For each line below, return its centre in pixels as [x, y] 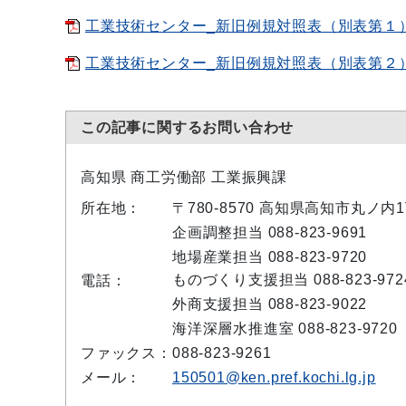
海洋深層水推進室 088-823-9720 [285, 329]
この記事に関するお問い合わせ [188, 127]
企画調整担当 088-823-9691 [270, 232]
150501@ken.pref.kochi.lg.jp [274, 377]
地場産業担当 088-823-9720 [270, 257]
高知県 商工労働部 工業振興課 [184, 177]
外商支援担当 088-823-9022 [270, 304]
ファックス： [126, 353]
